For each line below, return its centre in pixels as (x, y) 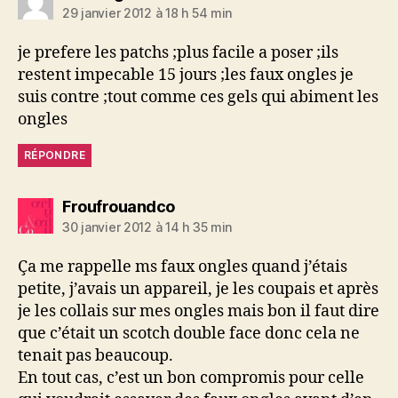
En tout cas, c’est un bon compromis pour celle (191, 378)
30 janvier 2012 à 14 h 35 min (147, 227)
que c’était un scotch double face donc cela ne (189, 333)
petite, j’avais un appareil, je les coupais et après (198, 289)
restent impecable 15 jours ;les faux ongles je (186, 75)
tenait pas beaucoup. (96, 355)
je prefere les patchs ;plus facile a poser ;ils (178, 52)
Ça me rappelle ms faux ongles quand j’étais (183, 267)
